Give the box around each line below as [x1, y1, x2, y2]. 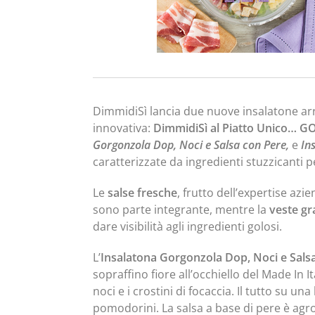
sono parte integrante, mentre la [93, 202, 269, 217]
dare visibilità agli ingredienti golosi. [93, 219, 282, 234]
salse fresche [108, 185, 177, 200]
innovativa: [93, 120, 153, 136]
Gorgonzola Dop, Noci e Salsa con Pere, [93, 137, 292, 153]
